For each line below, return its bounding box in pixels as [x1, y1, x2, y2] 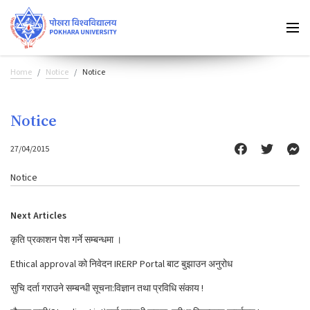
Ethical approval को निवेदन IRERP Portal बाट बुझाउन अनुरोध [10, 257, 232, 271]
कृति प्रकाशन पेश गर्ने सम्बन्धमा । [10, 233, 122, 247]
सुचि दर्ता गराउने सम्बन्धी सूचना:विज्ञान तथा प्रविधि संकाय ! [10, 282, 203, 295]
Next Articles [10, 209, 66, 223]
